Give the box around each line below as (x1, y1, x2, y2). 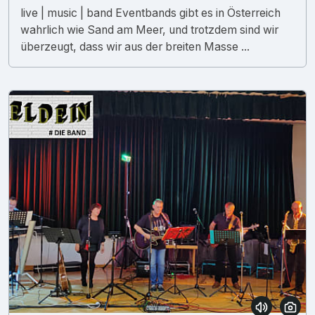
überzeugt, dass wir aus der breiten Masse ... (20, 39, 250, 53)
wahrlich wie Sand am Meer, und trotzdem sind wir (20, 22, 278, 37)
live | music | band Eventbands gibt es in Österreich (20, 6, 281, 20)
